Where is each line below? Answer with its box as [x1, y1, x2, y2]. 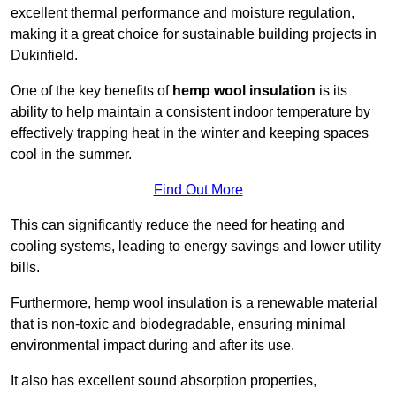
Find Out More [153, 182, 243, 198]
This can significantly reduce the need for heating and [11, 217, 345, 233]
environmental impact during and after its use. [11, 338, 294, 354]
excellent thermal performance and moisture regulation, [11, 5, 354, 21]
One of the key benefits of [11, 83, 172, 99]
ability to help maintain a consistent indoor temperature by [11, 104, 370, 120]
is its [316, 83, 347, 99]
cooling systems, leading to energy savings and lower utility [11, 239, 381, 255]
